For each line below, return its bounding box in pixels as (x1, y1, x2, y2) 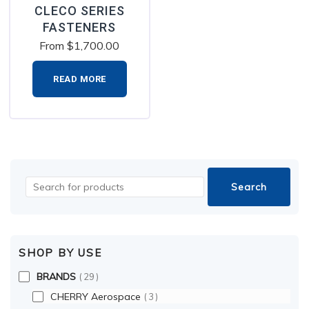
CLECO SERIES (34, 3, 125, 18)
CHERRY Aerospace (50, 290, 141, 303)
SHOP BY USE (19, 246, 102, 259)
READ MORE (53, 73, 106, 84)
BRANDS (37, 270, 76, 283)
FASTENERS (43, 19, 117, 34)
